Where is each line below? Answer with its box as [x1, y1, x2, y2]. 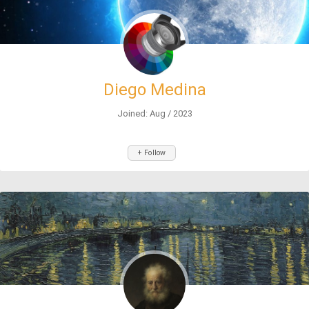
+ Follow [137, 148, 166, 157]
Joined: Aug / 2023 [117, 108, 192, 119]
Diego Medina [103, 80, 206, 99]
